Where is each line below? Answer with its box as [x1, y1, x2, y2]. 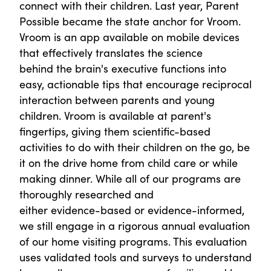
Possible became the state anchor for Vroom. [19, 13, 241, 29]
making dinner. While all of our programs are [19, 171, 241, 186]
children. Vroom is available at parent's [19, 108, 211, 123]
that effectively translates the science [19, 45, 203, 60]
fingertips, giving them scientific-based [19, 123, 211, 139]
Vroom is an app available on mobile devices [19, 29, 240, 45]
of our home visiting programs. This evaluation [19, 233, 247, 249]
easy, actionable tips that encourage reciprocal [19, 76, 252, 92]
